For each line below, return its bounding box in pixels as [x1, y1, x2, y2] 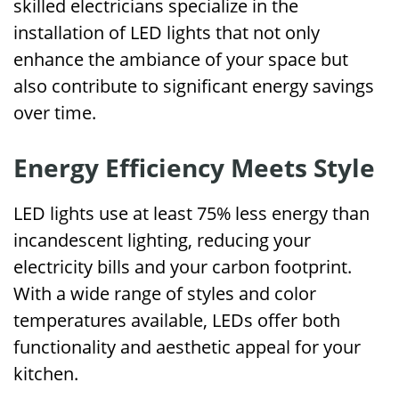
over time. [13, 101, 96, 125]
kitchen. [13, 362, 78, 386]
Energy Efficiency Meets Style [13, 151, 375, 184]
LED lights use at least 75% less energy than [13, 201, 370, 225]
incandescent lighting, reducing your [13, 228, 311, 252]
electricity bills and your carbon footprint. [13, 255, 352, 279]
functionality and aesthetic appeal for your [13, 335, 361, 359]
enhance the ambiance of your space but [13, 47, 348, 71]
